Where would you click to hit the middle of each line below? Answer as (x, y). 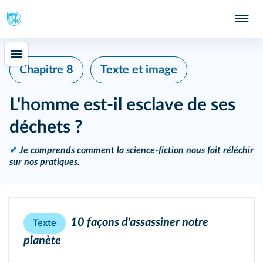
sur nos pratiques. (45, 162)
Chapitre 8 (46, 70)
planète (42, 241)
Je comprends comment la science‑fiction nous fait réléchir (135, 150)
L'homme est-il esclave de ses (122, 105)
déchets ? (46, 127)
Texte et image (139, 70)
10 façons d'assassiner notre (139, 223)
